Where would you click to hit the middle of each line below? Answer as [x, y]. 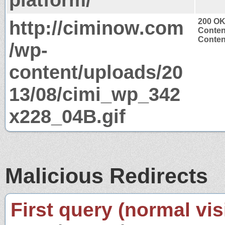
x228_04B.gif [67, 116]
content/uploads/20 [96, 72]
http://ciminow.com [96, 28]
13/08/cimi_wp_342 [95, 94]
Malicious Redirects [106, 176]
